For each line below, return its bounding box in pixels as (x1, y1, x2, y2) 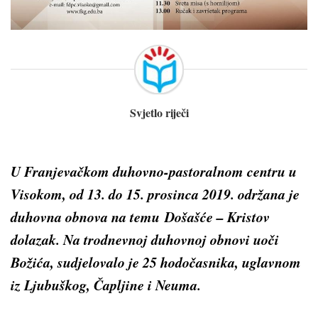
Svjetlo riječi (129, 104, 189, 121)
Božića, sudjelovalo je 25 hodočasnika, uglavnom (11, 251, 301, 272)
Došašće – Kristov (165, 206, 270, 226)
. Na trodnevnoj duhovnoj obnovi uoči (56, 229, 279, 249)
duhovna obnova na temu (11, 206, 165, 226)
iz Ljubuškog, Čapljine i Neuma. (11, 274, 201, 295)
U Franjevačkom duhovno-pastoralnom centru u (11, 160, 297, 181)
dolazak (11, 229, 56, 249)
